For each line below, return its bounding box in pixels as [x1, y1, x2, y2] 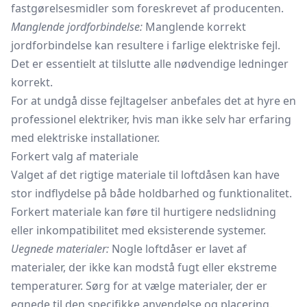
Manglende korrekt [143, 19, 246, 34]
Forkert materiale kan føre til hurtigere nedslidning [11, 204, 276, 219]
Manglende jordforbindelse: [11, 19, 143, 34]
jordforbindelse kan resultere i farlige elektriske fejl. [11, 38, 280, 53]
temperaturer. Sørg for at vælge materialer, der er [11, 278, 267, 293]
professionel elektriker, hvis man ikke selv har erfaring [11, 112, 291, 127]
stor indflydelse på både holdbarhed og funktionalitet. [11, 186, 292, 201]
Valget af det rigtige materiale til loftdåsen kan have [11, 167, 280, 182]
